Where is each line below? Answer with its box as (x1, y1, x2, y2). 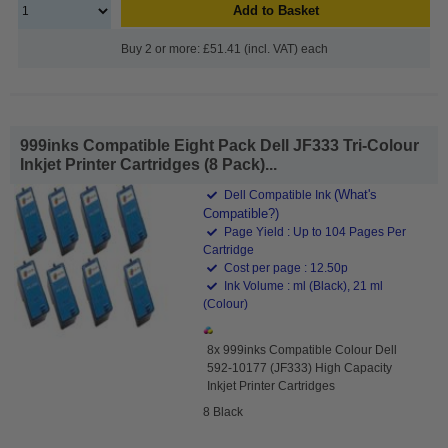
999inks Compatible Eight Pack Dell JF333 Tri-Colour (20, 136, 419, 154)
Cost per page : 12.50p (221, 260, 349, 275)
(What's (334, 186, 378, 202)
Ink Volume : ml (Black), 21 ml (221, 278, 384, 293)
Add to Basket (232, 2, 319, 18)
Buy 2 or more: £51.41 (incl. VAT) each (120, 41, 328, 56)
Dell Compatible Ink (221, 187, 335, 202)
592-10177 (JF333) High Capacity (207, 360, 393, 375)
